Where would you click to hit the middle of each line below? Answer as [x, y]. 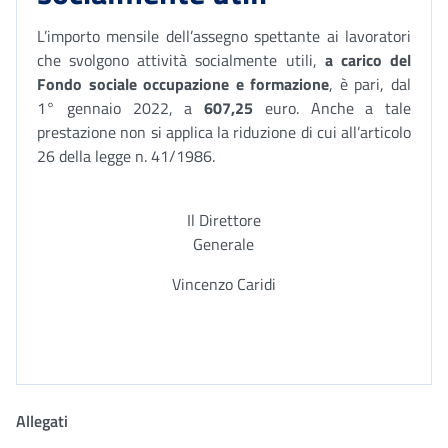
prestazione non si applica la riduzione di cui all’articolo [224, 132]
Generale [223, 244]
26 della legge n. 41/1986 [124, 156]
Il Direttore [223, 220]
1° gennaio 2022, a [120, 108]
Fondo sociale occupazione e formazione [183, 84]
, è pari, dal [370, 84]
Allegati [42, 421]
